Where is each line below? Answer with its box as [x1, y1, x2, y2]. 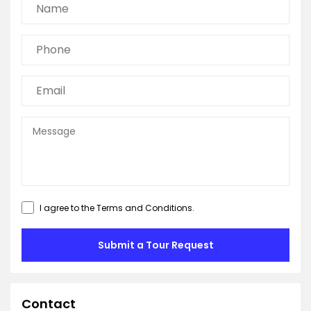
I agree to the [37, 202, 96, 215]
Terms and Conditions [96, 202, 192, 215]
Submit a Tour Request [97, 238, 214, 253]
